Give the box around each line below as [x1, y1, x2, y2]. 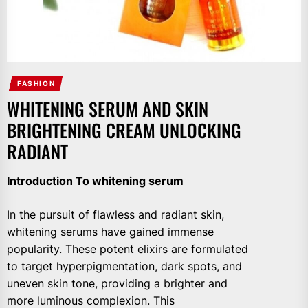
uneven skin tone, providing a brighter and [7, 276, 228, 290]
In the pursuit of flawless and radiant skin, [7, 207, 224, 221]
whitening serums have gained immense [7, 224, 214, 239]
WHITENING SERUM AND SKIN [7, 95, 208, 122]
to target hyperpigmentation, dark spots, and [7, 258, 242, 273]
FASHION [17, 78, 56, 87]
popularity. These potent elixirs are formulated [7, 241, 248, 256]
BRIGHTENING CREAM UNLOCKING [7, 116, 241, 144]
